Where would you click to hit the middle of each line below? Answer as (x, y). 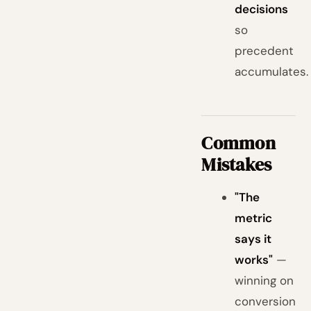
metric (254, 218)
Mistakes (237, 165)
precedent (264, 51)
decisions (262, 9)
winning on (264, 280)
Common (238, 143)
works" (254, 260)
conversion (266, 301)
